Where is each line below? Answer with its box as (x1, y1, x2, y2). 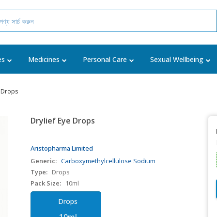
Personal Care (83, 55, 127, 64)
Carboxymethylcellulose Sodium (61, 156, 156, 165)
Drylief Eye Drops (31, 115, 95, 126)
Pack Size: (31, 179, 62, 187)
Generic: (31, 156, 57, 165)
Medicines (28, 55, 60, 64)
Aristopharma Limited (31, 144, 93, 153)
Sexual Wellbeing (150, 55, 203, 64)
